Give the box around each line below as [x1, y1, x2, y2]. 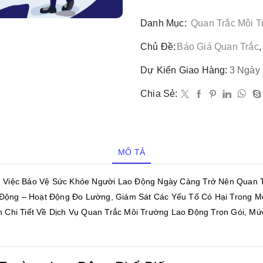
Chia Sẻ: [140, 89, 178, 99]
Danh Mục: [140, 18, 189, 29]
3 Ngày [229, 65, 260, 76]
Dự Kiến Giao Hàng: [140, 65, 228, 76]
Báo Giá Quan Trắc [177, 42, 259, 52]
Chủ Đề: [140, 42, 176, 52]
